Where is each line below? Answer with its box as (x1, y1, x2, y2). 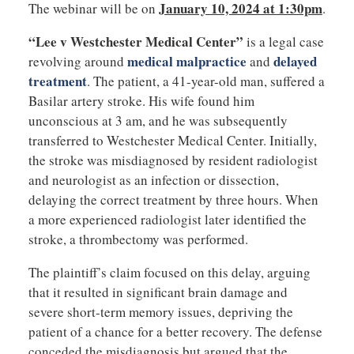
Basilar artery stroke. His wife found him (28, 92, 254, 111)
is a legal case (243, 32, 324, 51)
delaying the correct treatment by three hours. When (28, 190, 318, 209)
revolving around (28, 52, 127, 71)
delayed (273, 51, 317, 72)
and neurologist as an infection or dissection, (28, 171, 279, 190)
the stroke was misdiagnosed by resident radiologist (28, 151, 318, 170)
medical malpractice (126, 51, 247, 72)
